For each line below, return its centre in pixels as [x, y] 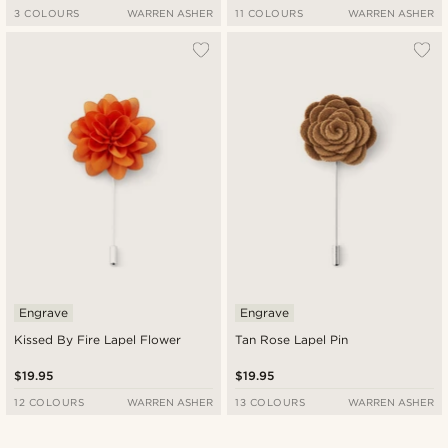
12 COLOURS [49, 401]
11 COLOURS [269, 13]
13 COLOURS [270, 401]
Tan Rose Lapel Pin [292, 339]
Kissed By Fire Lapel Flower [98, 339]
